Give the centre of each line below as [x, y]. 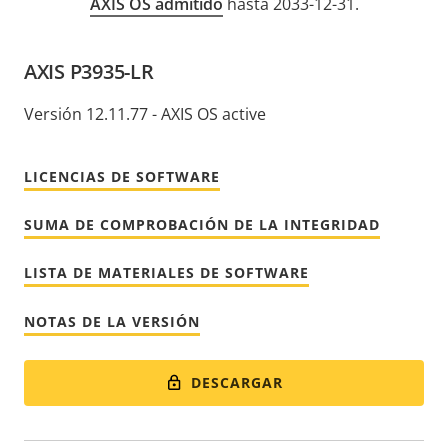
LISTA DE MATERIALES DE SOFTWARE [166, 272]
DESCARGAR [236, 382]
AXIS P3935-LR [89, 71]
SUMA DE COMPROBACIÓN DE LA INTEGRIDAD [202, 224]
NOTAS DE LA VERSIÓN [112, 321]
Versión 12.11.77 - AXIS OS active [145, 113]
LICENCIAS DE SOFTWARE [122, 176]
